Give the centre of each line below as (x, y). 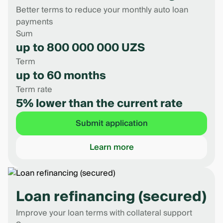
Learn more (111, 147)
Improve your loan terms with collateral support (104, 213)
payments (34, 22)
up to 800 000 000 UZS (80, 48)
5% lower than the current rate (99, 104)
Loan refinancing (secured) (111, 197)
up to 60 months (61, 76)
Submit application (111, 123)
